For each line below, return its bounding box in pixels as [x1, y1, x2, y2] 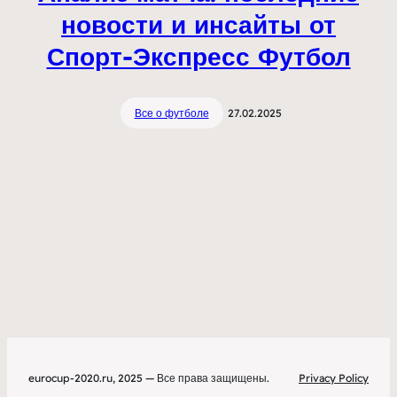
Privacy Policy [299, 371, 369, 385]
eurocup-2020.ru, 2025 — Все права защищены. [28, 371, 269, 385]
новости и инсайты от [61, 8, 336, 40]
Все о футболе [134, 105, 209, 120]
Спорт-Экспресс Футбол [46, 40, 351, 72]
